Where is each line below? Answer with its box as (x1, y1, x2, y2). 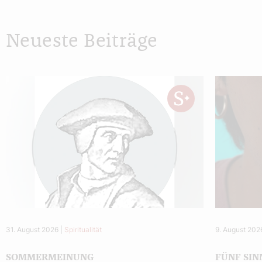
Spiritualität (64, 225, 102, 234)
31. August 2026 (6, 225, 58, 234)
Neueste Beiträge (6, 31, 158, 51)
